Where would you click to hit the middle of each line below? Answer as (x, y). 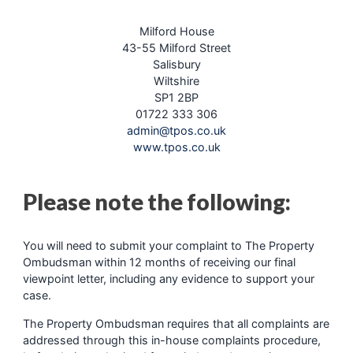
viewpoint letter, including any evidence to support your (168, 279)
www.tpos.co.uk (176, 147)
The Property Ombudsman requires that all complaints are (176, 323)
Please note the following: (156, 201)
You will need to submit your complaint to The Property (168, 246)
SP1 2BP (176, 97)
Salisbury (176, 64)
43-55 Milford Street (176, 47)
